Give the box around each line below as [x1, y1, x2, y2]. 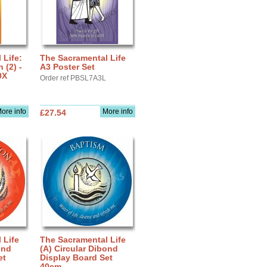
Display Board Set [40, 253, 113, 262]
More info [103, 107, 133, 116]
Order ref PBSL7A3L [40, 74, 106, 82]
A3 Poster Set [40, 62, 95, 72]
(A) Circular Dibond [40, 244, 118, 253]
